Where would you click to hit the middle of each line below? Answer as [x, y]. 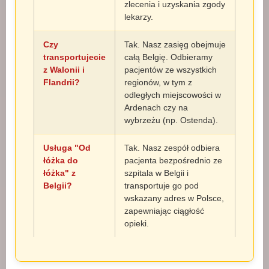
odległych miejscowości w [173, 95]
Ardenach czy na [156, 107]
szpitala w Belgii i [156, 173]
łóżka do [61, 160]
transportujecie [74, 57]
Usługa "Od [67, 148]
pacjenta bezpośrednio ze [173, 160]
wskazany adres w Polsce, [174, 198]
